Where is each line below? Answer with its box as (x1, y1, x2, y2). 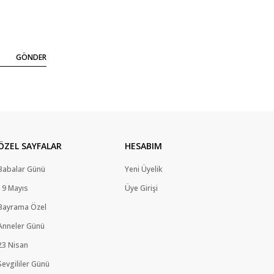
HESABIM (125, 140, 162, 152)
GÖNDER (16, 52, 46, 63)
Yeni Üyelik (125, 164, 162, 175)
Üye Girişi (125, 183, 158, 194)
